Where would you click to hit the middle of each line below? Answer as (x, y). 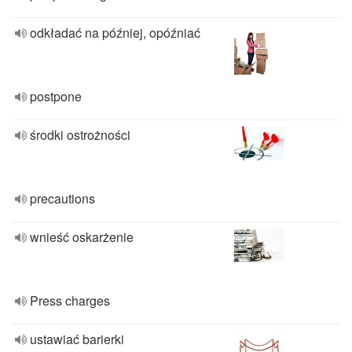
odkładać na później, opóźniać (115, 33)
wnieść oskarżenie (82, 237)
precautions (62, 198)
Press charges (70, 301)
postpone (56, 96)
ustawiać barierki (77, 339)
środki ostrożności (80, 135)
